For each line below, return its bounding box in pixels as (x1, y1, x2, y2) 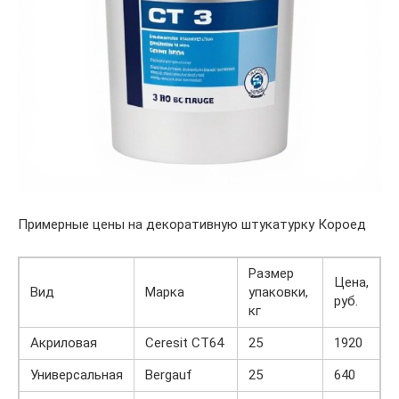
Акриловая (30, 334, 97, 351)
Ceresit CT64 (145, 334, 224, 351)
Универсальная (30, 366, 123, 383)
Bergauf (145, 366, 192, 383)
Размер (248, 265, 294, 281)
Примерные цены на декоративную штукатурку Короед (18, 216, 366, 232)
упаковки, (248, 283, 308, 300)
